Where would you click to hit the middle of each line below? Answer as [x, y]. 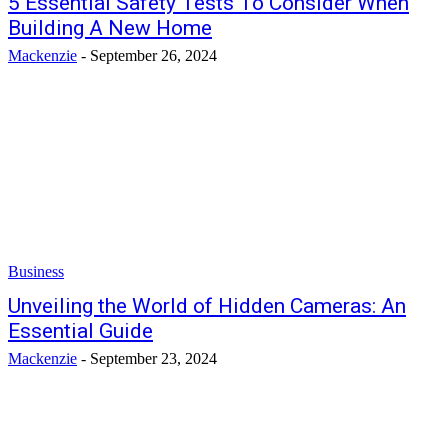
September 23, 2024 [153, 358]
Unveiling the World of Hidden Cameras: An [207, 306]
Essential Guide [80, 331]
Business [36, 271]
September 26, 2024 [153, 55]
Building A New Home [110, 28]
